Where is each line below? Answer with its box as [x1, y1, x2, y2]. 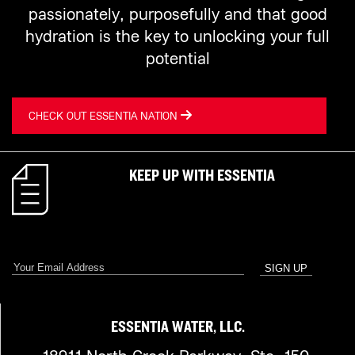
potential [145, 49, 210, 69]
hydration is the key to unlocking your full [25, 27, 330, 47]
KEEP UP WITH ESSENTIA [129, 165, 276, 185]
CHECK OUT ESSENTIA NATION [29, 109, 181, 123]
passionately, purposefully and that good [28, 5, 327, 25]
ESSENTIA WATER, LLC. [111, 316, 245, 337]
